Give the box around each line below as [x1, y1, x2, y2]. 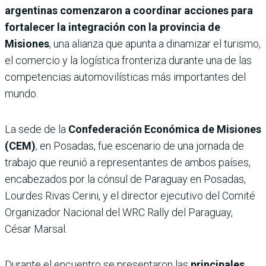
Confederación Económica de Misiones [68, 123, 261, 136]
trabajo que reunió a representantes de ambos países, [5, 156, 251, 169]
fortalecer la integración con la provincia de [5, 21, 220, 34]
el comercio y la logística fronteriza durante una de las [5, 54, 252, 67]
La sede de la [5, 123, 68, 136]
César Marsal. [5, 223, 67, 236]
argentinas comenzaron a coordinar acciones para [5, 4, 253, 17]
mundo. [5, 87, 38, 100]
